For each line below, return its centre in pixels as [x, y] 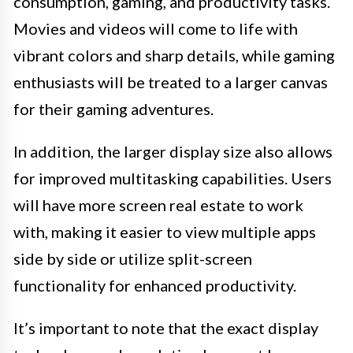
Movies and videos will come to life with [156, 28]
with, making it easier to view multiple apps [165, 231]
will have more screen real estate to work [158, 204]
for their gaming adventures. [113, 108]
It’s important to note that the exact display [166, 327]
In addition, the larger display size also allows [173, 151]
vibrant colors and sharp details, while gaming [174, 55]
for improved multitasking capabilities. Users [173, 178]
